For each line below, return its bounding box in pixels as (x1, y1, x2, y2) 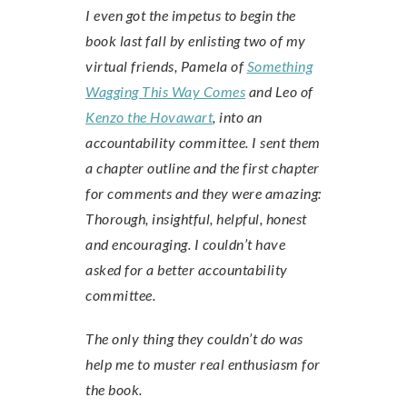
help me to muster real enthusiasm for (85, 355, 321, 372)
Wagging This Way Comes (85, 83, 245, 100)
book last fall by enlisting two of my (85, 32, 306, 49)
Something (246, 57, 313, 74)
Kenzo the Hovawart (85, 108, 213, 125)
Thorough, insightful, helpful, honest (85, 210, 307, 227)
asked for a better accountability (85, 261, 288, 278)
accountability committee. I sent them (85, 134, 321, 151)
